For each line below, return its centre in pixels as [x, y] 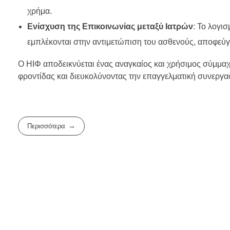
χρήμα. [39, 11]
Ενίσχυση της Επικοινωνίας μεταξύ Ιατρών [110, 26]
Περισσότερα [46, 126]
